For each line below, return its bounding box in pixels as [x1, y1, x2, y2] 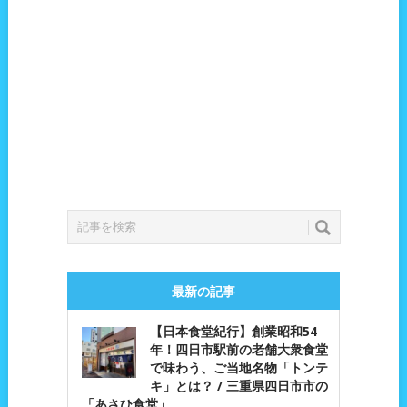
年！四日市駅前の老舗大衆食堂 [149, 342, 328, 357]
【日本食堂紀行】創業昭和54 [149, 324, 317, 339]
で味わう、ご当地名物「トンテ [149, 361, 328, 375]
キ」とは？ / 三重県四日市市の [149, 379, 328, 393]
